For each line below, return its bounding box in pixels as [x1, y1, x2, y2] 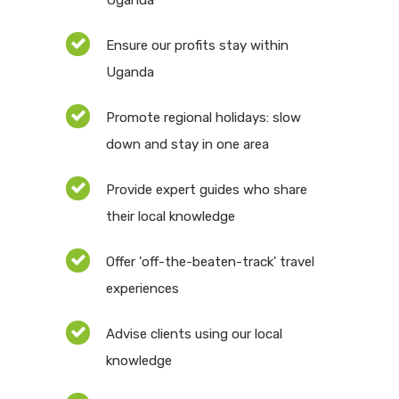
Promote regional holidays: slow [106, 110, 301, 126]
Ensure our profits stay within [106, 37, 289, 54]
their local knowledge [106, 208, 235, 225]
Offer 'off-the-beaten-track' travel [106, 254, 314, 271]
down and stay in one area [106, 136, 269, 153]
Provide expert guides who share [106, 182, 307, 199]
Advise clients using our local [106, 326, 282, 343]
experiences [106, 281, 179, 297]
